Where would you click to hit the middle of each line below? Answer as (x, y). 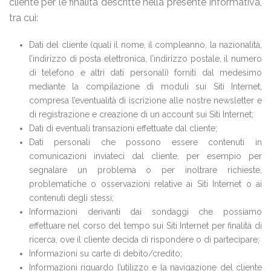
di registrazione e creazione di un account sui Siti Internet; (141, 114)
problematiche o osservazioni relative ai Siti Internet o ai (145, 184)
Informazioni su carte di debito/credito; (105, 253)
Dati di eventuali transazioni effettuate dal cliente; (123, 128)
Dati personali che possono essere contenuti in (145, 142)
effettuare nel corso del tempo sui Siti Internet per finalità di (145, 226)
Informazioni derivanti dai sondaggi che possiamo (145, 212)
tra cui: (24, 18)
